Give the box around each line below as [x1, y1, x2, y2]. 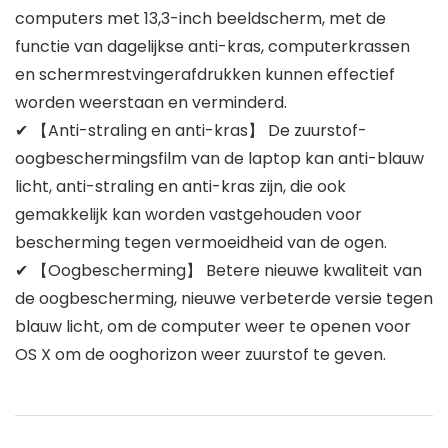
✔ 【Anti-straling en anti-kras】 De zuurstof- [15, 119, 367, 143]
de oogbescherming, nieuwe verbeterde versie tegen [15, 287, 433, 311]
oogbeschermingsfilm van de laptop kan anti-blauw [15, 147, 424, 171]
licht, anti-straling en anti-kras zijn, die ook [15, 175, 346, 199]
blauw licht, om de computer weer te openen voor [15, 315, 411, 339]
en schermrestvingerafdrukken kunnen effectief [15, 63, 395, 87]
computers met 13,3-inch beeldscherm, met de [15, 7, 386, 31]
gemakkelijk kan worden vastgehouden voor [15, 203, 362, 227]
